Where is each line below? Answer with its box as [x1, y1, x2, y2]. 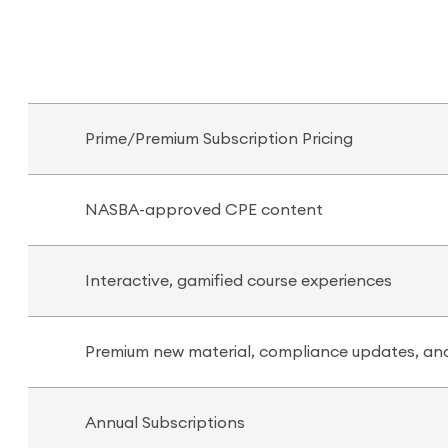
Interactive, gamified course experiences [85, 273, 392, 289]
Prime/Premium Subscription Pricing [85, 131, 353, 147]
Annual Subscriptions [85, 415, 245, 431]
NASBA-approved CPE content [85, 202, 323, 218]
